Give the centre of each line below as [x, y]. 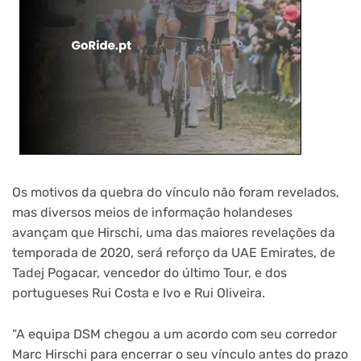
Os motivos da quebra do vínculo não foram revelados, [176, 193]
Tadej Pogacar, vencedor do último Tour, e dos [149, 273]
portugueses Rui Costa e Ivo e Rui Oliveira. [139, 293]
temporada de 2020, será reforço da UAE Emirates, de [174, 253]
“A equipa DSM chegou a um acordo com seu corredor [174, 334]
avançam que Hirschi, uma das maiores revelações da [174, 233]
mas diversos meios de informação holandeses [152, 213]
